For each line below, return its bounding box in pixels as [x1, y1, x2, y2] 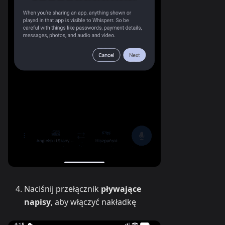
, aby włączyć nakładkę [51, 196, 136, 207]
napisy [24, 196, 51, 207]
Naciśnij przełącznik [24, 183, 101, 194]
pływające [101, 183, 141, 194]
